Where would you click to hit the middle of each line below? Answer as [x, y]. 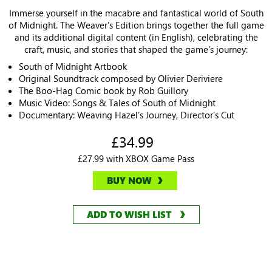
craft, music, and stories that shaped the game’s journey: [136, 49]
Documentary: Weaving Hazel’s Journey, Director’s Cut [127, 115]
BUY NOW [129, 181]
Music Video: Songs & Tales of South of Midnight [117, 103]
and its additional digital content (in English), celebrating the [136, 37]
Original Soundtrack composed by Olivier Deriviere [121, 79]
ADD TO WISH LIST [129, 215]
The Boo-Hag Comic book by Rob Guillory [104, 91]
